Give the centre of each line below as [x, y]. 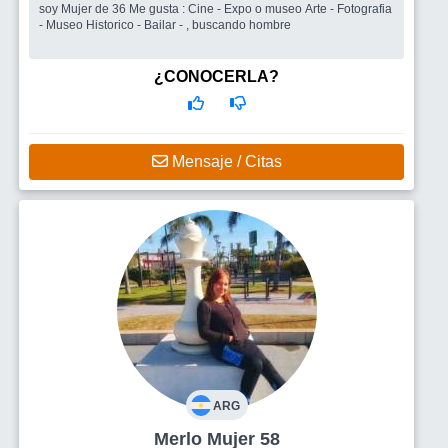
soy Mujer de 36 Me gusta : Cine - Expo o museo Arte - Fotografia [84, 9]
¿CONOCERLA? [216, 76]
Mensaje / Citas [224, 161]
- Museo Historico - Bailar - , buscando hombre [165, 25]
